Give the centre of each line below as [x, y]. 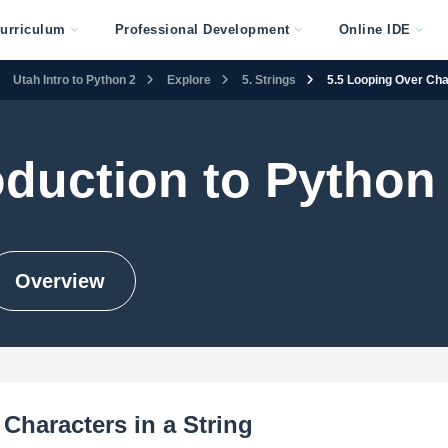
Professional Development [202, 29]
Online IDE [374, 29]
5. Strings [269, 79]
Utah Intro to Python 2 [74, 79]
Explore [189, 79]
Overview [59, 281]
